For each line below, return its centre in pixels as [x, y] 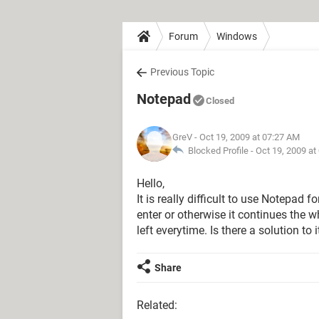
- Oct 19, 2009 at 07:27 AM [246, 137]
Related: [157, 305]
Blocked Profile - [220, 151]
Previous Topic [182, 72]
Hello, [151, 183]
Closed [220, 101]
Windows [237, 36]
